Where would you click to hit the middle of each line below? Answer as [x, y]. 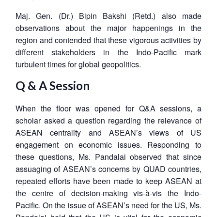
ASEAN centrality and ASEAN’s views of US [108, 132]
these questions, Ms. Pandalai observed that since [108, 156]
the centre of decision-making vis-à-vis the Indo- [108, 193]
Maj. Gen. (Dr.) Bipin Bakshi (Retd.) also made [108, 15]
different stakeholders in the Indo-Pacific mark [108, 52]
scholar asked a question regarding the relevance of [108, 120]
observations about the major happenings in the [108, 28]
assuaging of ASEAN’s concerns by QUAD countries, [108, 169]
